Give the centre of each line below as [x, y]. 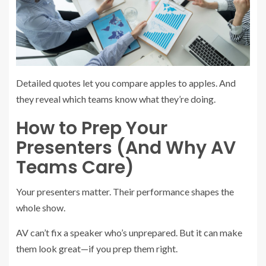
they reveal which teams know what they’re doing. [116, 99]
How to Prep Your [92, 128]
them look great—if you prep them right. [97, 248]
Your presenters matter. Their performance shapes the [125, 191]
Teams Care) [75, 167]
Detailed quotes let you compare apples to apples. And [126, 83]
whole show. [41, 207]
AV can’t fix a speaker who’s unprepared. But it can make [129, 232]
